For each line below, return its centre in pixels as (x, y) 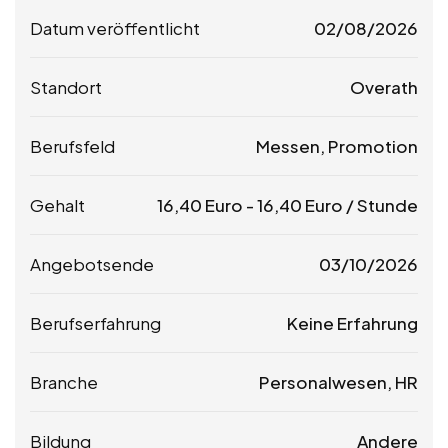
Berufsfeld (72, 145)
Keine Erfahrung (352, 322)
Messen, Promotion (337, 145)
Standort (66, 86)
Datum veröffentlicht (115, 27)
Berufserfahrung (95, 322)
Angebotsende (92, 263)
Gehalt (57, 204)
